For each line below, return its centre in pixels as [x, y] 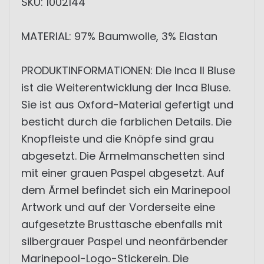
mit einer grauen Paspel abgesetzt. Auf [123, 173]
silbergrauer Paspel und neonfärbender [125, 241]
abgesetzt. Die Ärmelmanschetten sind [123, 156]
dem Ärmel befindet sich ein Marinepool [126, 190]
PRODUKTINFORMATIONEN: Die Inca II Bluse [128, 70]
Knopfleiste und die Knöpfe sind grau [118, 139]
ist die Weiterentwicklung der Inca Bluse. [126, 88]
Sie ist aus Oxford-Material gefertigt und [127, 105]
